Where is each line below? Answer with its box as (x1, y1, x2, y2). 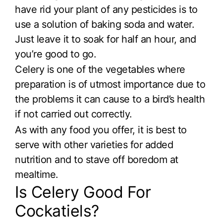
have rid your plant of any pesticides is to (15, 3, 198, 15)
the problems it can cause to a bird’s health (15, 93, 205, 106)
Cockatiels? (15, 201, 99, 221)
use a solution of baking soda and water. (15, 18, 194, 30)
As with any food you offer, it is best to (15, 124, 187, 136)
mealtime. (15, 168, 58, 181)
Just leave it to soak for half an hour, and (15, 33, 196, 45)
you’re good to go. (15, 48, 96, 60)
